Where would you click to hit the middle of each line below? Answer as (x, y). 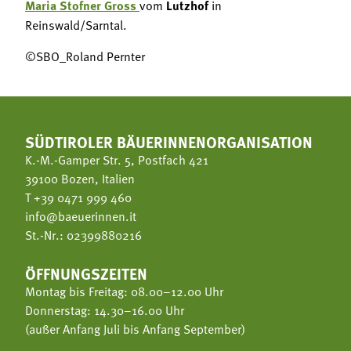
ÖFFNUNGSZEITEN (86, 273)
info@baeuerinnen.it (81, 215)
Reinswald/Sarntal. (76, 24)
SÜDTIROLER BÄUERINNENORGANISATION (169, 141)
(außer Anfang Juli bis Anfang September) (135, 328)
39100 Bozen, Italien (80, 177)
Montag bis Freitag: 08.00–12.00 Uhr (124, 290)
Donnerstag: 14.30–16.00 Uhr (105, 309)
